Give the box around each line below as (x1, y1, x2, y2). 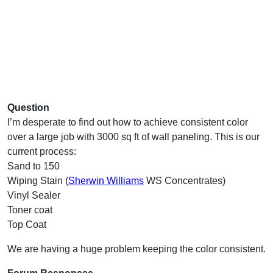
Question (7, 102, 49, 113)
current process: (7, 146, 76, 157)
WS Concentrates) (144, 175, 225, 186)
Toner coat (7, 204, 52, 215)
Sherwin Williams (68, 175, 144, 186)
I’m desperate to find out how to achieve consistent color (7, 116, 248, 127)
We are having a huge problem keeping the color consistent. (7, 243, 266, 254)
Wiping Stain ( (7, 175, 68, 186)
